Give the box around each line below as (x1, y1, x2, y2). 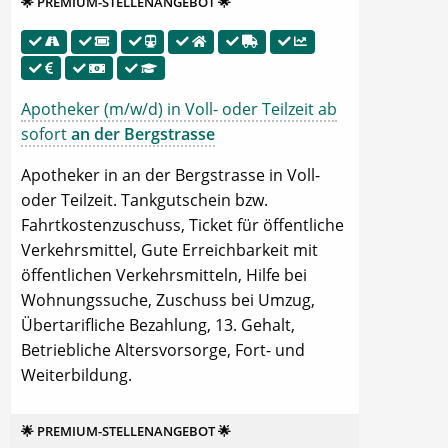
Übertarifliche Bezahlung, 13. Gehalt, (21, 314, 295, 336)
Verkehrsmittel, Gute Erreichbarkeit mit (21, 239, 318, 261)
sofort (21, 123, 71, 145)
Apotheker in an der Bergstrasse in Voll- (21, 164, 320, 186)
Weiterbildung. (21, 364, 132, 386)
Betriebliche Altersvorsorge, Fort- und (21, 339, 305, 361)
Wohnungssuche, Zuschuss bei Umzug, (21, 289, 315, 311)
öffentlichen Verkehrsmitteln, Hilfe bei (21, 264, 307, 286)
